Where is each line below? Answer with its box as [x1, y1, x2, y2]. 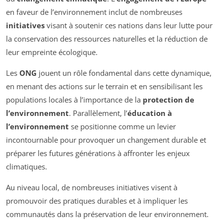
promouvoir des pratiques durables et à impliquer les [6, 195, 188, 206]
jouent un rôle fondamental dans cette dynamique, [37, 67, 212, 78]
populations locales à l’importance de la [6, 94, 143, 105]
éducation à [127, 108, 172, 118]
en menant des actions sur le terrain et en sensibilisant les [6, 81, 203, 91]
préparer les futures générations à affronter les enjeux [6, 148, 190, 158]
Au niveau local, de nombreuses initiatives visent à [6, 182, 177, 192]
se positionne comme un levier [69, 121, 176, 131]
